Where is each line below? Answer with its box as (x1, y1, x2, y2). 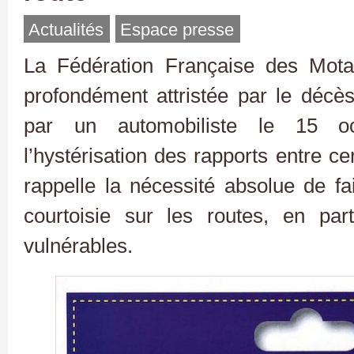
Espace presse (120, 20, 234, 40)
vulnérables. (24, 235, 133, 257)
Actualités (28, 20, 104, 40)
